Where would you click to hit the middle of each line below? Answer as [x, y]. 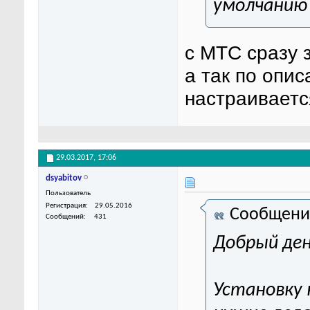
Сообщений [65, 217]
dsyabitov [64, 179]
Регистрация [66, 206]
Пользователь [68, 194]
